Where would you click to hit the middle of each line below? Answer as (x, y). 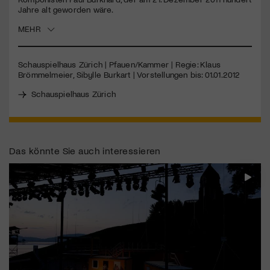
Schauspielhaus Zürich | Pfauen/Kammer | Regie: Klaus (119, 64)
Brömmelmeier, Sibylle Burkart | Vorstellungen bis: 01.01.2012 (129, 75)
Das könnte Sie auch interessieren (85, 151)
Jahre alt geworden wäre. (66, 9)
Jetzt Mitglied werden (77, 27)
